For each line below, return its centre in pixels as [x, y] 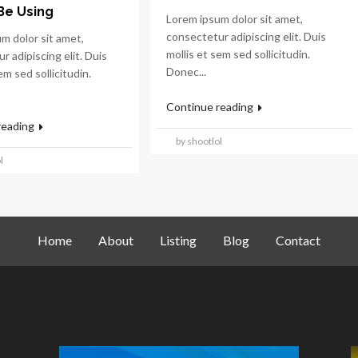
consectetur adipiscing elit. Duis [247, 36]
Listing [178, 240]
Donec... [187, 72]
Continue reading [211, 107]
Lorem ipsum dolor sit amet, [235, 19]
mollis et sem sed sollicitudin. [239, 54]
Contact [298, 240]
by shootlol [199, 141]
